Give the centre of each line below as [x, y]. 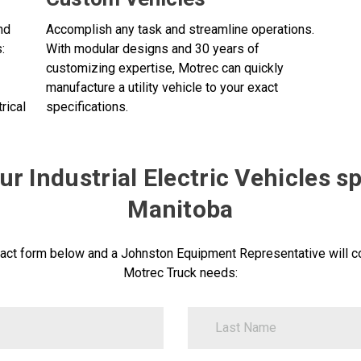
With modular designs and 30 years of [152, 48]
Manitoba [180, 209]
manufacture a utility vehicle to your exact [162, 87]
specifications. [87, 106]
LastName [216, 313]
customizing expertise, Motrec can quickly [164, 68]
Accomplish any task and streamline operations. [180, 29]
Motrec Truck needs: [180, 272]
